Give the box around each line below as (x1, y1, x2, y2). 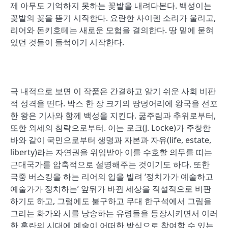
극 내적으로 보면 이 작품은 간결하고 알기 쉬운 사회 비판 (10, 85, 216, 97)
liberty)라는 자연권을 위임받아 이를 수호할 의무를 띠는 (10, 147, 212, 158)
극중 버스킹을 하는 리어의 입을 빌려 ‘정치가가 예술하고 (10, 171, 213, 182)
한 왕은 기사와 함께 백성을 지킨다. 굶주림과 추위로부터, (10, 110, 216, 121)
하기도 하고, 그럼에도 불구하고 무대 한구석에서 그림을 (10, 195, 212, 207)
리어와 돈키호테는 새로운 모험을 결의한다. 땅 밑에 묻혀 (10, 24, 214, 36)
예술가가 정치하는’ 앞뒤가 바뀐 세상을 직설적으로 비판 (10, 183, 211, 194)
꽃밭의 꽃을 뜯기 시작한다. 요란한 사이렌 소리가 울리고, (10, 12, 216, 23)
